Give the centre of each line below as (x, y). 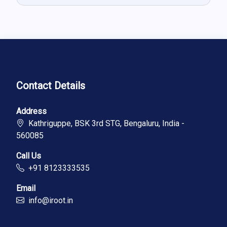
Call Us (29, 156)
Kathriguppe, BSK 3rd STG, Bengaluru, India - (104, 123)
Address (31, 111)
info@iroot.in (51, 200)
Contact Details (51, 86)
